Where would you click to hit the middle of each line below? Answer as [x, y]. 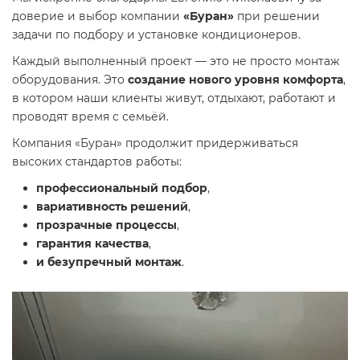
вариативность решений [112, 207]
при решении [277, 16]
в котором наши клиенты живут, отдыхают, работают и [174, 98]
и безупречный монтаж [109, 262]
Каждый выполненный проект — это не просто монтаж [176, 61]
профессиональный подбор [122, 188]
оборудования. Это [70, 80]
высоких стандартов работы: [97, 162]
